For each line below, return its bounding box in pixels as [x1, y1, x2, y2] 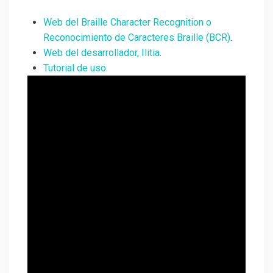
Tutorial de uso [43, 62, 106, 74]
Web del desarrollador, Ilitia [43, 47, 160, 59]
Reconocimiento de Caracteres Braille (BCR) [43, 32, 230, 44]
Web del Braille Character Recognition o [43, 16, 211, 29]
